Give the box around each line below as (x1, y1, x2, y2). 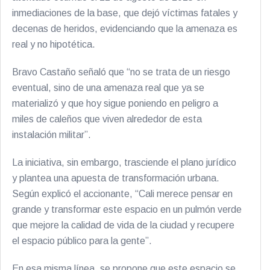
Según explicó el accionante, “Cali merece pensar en (12, 189, 233, 199)
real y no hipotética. (12, 39, 95, 49)
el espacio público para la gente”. (12, 236, 152, 246)
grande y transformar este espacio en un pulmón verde (12, 204, 242, 215)
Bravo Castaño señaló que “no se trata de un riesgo (12, 67, 230, 77)
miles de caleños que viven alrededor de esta (12, 114, 202, 124)
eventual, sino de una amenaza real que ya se (12, 83, 204, 93)
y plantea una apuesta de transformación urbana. (12, 173, 219, 183)
